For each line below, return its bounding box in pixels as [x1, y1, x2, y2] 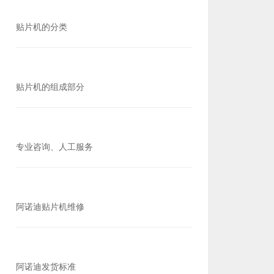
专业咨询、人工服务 [16, 141, 93, 152]
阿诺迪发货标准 [16, 261, 76, 272]
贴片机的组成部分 [16, 81, 84, 92]
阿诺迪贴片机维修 [16, 201, 84, 212]
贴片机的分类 [16, 21, 67, 32]
